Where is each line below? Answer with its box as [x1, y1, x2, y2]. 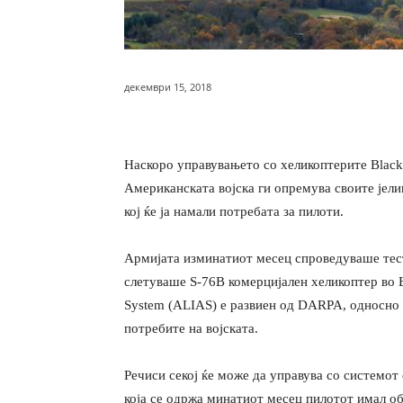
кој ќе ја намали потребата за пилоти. [124, 203, 344, 219]
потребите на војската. [124, 320, 258, 336]
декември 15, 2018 [124, 79, 211, 94]
